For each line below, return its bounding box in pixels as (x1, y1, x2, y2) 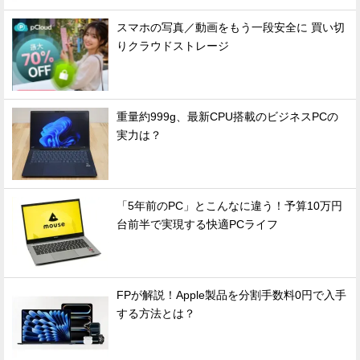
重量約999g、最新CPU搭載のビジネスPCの (117, 110, 338, 123)
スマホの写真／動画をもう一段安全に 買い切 (117, 21, 345, 34)
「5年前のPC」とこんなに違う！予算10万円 (117, 199, 342, 212)
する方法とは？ (117, 307, 195, 320)
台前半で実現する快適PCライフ (117, 218, 278, 231)
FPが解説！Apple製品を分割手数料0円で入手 (117, 288, 346, 301)
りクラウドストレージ (117, 39, 229, 52)
